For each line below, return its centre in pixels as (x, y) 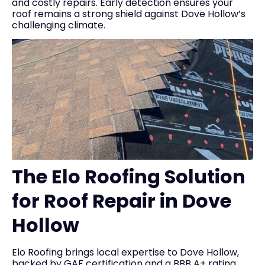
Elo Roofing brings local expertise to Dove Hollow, (125, 252)
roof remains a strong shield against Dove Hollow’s (129, 14)
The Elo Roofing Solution (129, 177)
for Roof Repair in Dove (122, 201)
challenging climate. (59, 25)
